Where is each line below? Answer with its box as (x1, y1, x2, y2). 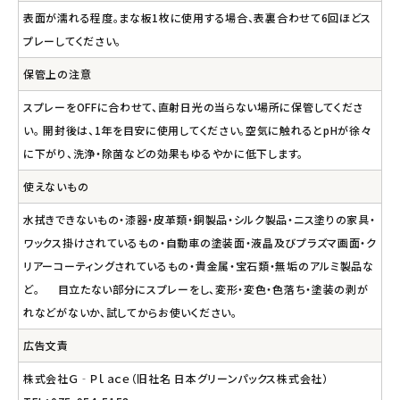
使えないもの (23, 178, 89, 194)
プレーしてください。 (23, 32, 121, 48)
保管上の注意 (23, 65, 92, 81)
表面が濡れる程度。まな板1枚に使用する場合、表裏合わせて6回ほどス (23, 9, 372, 25)
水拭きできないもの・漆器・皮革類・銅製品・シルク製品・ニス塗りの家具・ (23, 211, 376, 227)
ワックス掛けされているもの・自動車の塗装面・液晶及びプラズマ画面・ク (23, 234, 377, 250)
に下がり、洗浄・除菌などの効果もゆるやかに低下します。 (23, 145, 304, 161)
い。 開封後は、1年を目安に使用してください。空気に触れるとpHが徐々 (23, 121, 371, 137)
